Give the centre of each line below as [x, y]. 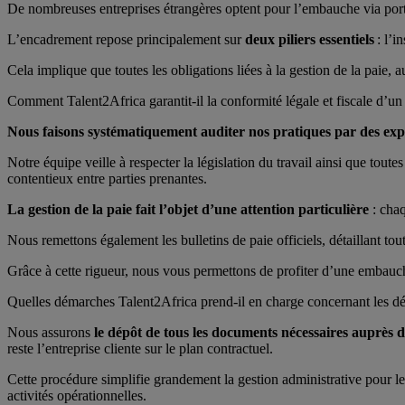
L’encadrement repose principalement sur [126, 39]
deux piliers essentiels [311, 39]
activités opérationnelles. [77, 395]
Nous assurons [51, 332]
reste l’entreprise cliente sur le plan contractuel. [140, 348]
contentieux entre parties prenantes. [107, 178]
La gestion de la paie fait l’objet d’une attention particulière [188, 209]
